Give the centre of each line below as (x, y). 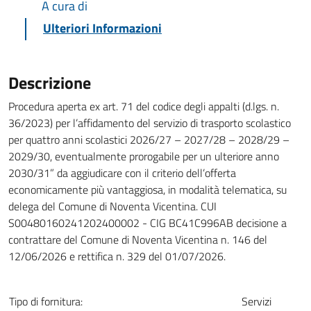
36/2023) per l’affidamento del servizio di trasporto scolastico (150, 123)
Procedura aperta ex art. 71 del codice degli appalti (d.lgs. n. (144, 107)
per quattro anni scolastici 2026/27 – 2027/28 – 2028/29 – (149, 140)
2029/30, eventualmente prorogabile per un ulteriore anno (144, 157)
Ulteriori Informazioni (102, 28)
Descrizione (50, 83)
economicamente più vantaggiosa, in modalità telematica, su (148, 190)
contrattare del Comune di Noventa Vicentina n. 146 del (138, 240)
